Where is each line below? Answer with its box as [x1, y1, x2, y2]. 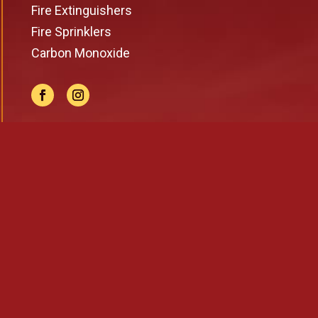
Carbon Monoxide [31, 45, 130, 60]
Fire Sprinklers [31, 23, 111, 39]
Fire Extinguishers [31, 2, 132, 18]
